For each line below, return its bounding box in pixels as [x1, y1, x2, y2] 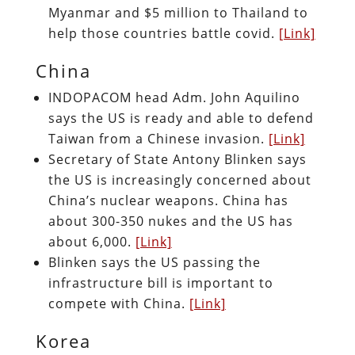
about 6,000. [48, 232, 136, 250]
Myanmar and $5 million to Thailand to [48, 3, 308, 21]
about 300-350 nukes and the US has [48, 212, 293, 230]
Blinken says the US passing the [48, 253, 261, 271]
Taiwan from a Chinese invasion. [48, 129, 269, 147]
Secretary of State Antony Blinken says [48, 150, 307, 168]
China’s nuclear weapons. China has [48, 191, 288, 209]
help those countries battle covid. [48, 24, 279, 42]
